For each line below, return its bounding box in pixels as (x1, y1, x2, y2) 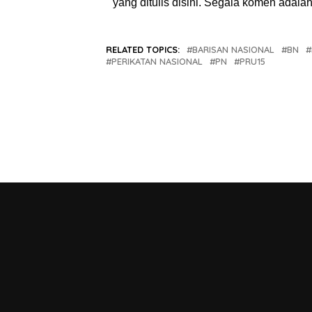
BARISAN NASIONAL (192, 44, 274, 56)
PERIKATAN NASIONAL (111, 56, 203, 68)
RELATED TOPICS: (106, 44, 180, 56)
